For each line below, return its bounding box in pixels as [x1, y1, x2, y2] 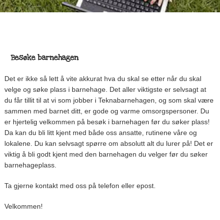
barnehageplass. [4, 161, 56, 169]
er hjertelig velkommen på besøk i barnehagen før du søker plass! [4, 117, 210, 126]
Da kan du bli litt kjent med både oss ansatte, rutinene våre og [4, 128, 197, 137]
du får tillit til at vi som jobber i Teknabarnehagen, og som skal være [4, 96, 214, 104]
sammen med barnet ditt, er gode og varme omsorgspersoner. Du [4, 107, 209, 115]
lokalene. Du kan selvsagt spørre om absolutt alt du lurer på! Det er [4, 139, 213, 147]
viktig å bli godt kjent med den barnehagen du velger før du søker [4, 150, 208, 158]
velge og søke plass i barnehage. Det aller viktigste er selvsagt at [4, 85, 206, 93]
